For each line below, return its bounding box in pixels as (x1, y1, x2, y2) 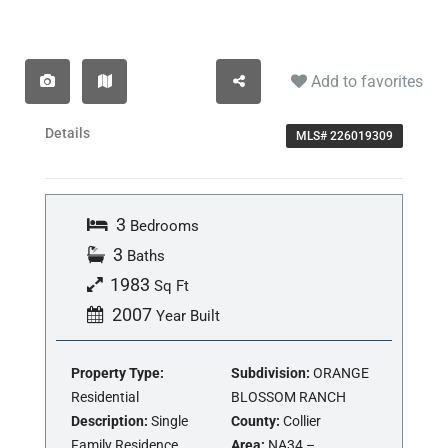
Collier (280, 413, 321, 430)
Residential (71, 389, 139, 406)
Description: (71, 413, 148, 430)
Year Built (156, 307, 220, 326)
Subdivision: (231, 365, 310, 382)
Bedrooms (130, 217, 199, 236)
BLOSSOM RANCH (231, 389, 346, 406)
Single (148, 413, 188, 430)
